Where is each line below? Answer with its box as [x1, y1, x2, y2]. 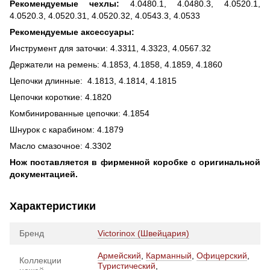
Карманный [146, 251, 192, 261]
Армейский [98, 251, 141, 261]
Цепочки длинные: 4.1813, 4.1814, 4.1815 [10, 76, 177, 86]
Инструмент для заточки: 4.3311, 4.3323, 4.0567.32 [10, 43, 211, 54]
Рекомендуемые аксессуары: [10, 27, 134, 37]
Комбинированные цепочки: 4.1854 [10, 108, 149, 119]
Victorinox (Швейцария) [98, 228, 189, 239]
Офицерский [196, 251, 247, 261]
